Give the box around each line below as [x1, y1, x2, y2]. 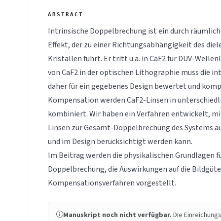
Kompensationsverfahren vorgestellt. [48, 177, 176, 188]
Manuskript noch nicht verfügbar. [63, 210, 172, 220]
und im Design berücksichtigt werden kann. [48, 136, 192, 147]
